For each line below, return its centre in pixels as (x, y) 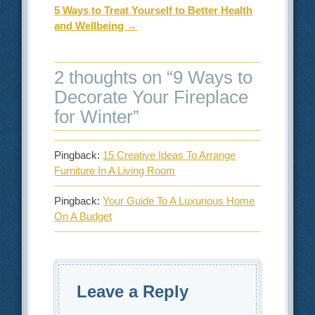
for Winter (94, 116)
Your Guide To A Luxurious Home (179, 200)
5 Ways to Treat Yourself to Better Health (154, 10)
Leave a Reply (133, 291)
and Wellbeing (91, 25)
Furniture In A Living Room (115, 170)
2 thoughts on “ (114, 77)
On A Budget (83, 216)
